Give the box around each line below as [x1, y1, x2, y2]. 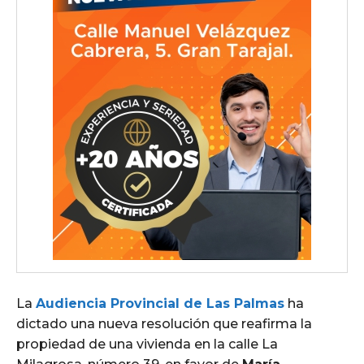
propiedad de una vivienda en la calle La [16, 336, 278, 353]
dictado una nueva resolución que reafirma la [16, 316, 312, 332]
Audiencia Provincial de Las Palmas [36, 296, 284, 312]
